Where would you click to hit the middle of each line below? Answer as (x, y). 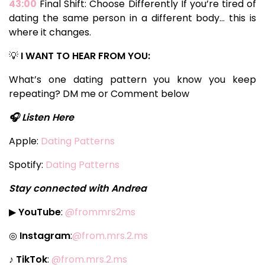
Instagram (44, 235)
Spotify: (27, 164)
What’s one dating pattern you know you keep (132, 79)
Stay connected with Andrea (78, 188)
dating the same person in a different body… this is (132, 18)
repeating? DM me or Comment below (99, 93)
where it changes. (50, 32)
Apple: (25, 141)
